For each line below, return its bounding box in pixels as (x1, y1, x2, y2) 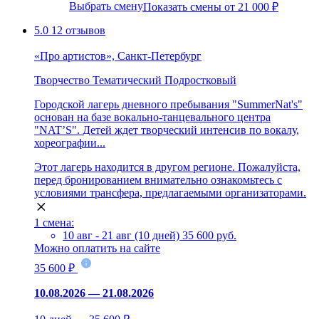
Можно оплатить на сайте (34, 241, 160, 254)
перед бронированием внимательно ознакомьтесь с (34, 173, 282, 186)
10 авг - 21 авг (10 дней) (63, 229, 182, 241)
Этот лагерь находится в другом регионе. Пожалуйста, (34, 160, 300, 173)
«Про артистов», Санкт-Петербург (34, 49, 202, 62)
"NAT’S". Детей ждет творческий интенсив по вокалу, (34, 123, 299, 136)
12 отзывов (51, 23, 105, 36)
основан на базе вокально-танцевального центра (34, 110, 271, 123)
